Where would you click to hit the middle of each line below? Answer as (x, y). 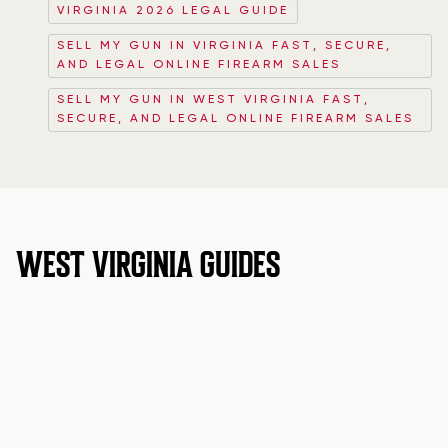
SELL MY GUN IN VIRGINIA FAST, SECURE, (224, 46)
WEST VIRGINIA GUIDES (148, 265)
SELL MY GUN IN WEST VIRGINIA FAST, (213, 100)
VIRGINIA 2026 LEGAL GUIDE (173, 11)
